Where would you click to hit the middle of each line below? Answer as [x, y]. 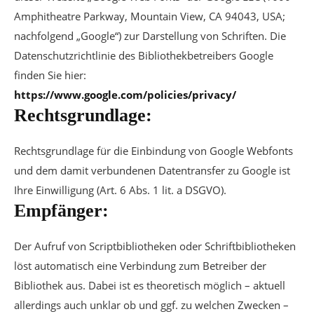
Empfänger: [61, 211]
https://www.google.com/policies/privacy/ [125, 95]
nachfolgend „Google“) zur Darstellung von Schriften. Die [150, 36]
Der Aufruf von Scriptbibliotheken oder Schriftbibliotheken [155, 246]
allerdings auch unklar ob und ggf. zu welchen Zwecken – [151, 305]
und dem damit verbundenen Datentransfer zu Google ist [152, 170]
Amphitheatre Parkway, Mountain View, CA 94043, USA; [150, 16]
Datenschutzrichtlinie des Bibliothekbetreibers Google [144, 55]
